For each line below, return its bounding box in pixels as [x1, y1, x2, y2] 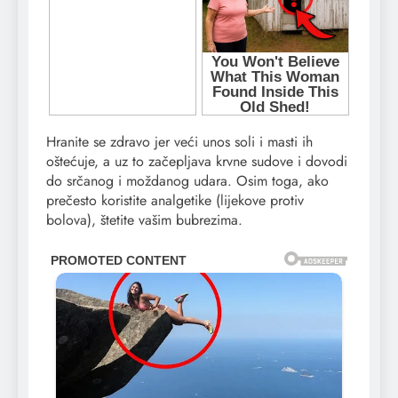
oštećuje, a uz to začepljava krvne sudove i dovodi [46, 151, 347, 172]
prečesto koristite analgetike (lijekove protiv [46, 190, 304, 211]
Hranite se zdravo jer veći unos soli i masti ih [46, 131, 313, 153]
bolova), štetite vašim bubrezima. [46, 210, 243, 231]
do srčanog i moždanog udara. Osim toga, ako [46, 171, 329, 192]
